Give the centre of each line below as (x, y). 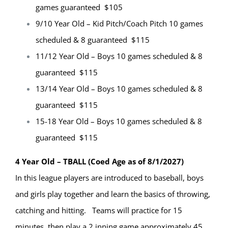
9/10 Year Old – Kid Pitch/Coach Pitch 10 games (119, 24)
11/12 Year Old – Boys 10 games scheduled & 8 (119, 56)
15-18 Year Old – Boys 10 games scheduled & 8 (119, 121)
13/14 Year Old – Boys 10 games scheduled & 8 (119, 89)
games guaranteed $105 (79, 7)
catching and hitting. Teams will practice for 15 (99, 210)
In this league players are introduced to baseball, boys (109, 178)
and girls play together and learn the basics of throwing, (113, 194)
